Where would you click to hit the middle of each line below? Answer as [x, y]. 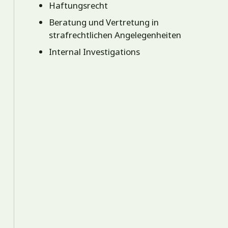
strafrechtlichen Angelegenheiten [115, 35]
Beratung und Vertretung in [104, 22]
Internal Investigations [95, 52]
